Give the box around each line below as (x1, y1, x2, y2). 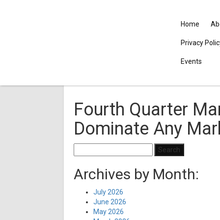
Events (180, 57, 202, 65)
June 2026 (93, 198, 126, 206)
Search (73, 144, 95, 152)
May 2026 (93, 208, 124, 216)
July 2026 (93, 188, 123, 196)
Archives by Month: (74, 165, 199, 183)
